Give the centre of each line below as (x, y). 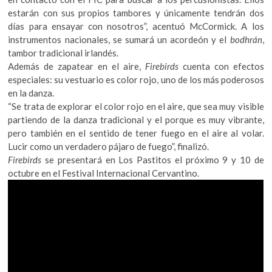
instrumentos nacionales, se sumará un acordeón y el (119, 39)
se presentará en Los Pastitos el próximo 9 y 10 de (153, 159)
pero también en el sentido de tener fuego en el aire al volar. (136, 133)
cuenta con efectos (223, 66)
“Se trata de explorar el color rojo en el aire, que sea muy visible (136, 106)
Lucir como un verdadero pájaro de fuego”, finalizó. (109, 146)
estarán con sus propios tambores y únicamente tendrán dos (136, 12)
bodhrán (246, 39)
